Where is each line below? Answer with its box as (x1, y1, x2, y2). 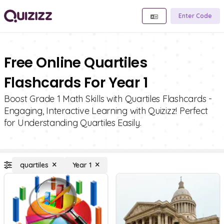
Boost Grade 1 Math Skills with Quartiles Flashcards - (4, 93, 212, 104)
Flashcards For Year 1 (4, 73, 148, 92)
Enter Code (178, 12, 212, 19)
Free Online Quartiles (4, 53, 147, 72)
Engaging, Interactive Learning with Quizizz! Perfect (4, 105, 208, 116)
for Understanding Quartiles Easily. (4, 117, 141, 128)
